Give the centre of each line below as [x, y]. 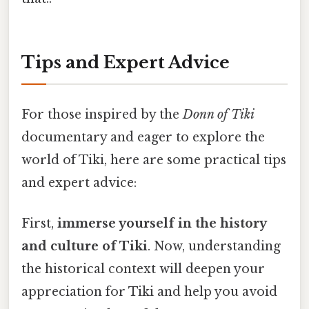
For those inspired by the [102, 114]
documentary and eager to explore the [143, 137]
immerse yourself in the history [162, 223]
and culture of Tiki [84, 246]
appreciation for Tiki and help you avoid [149, 291]
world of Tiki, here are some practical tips [154, 160]
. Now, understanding [214, 246]
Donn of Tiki [219, 114]
